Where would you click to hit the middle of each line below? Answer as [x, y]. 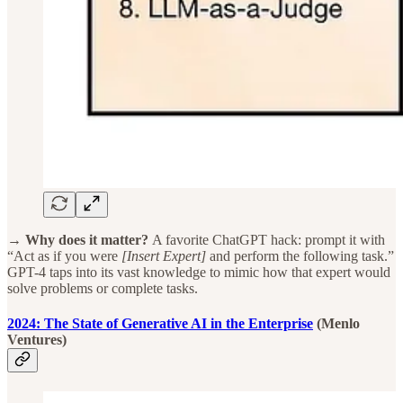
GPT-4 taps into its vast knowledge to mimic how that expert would [199, 272]
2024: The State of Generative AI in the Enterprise [160, 324]
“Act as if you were [64, 255]
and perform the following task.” [300, 255]
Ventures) [37, 340]
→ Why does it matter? [80, 239]
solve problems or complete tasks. [103, 288]
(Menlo [336, 324]
